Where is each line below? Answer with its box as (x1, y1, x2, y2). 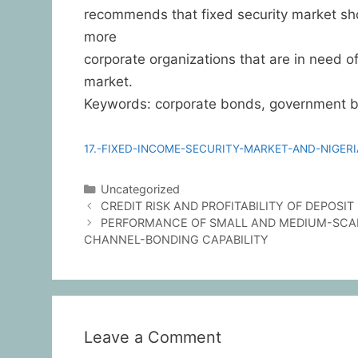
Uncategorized (101, 182, 181, 197)
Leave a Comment (83, 328, 221, 348)
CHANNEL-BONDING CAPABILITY (83, 233, 268, 247)
